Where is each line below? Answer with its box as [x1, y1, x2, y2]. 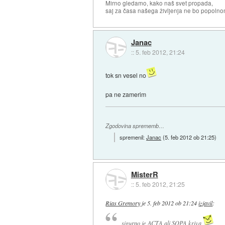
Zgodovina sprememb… [105, 122, 165, 130]
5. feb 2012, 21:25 [135, 179, 185, 188]
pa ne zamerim [105, 89, 147, 98]
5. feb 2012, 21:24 [135, 47, 185, 56]
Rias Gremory [105, 199, 141, 207]
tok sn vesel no [105, 70, 147, 79]
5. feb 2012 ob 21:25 [165, 133, 215, 142]
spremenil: [120, 133, 147, 142]
